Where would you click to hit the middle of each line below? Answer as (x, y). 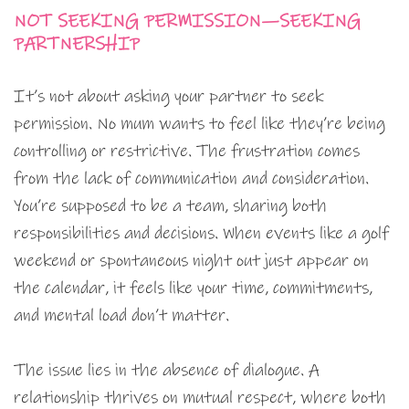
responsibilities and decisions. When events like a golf (201, 234)
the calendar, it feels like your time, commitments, (193, 288)
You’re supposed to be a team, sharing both (170, 206)
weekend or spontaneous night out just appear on (191, 261)
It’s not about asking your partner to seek (168, 97)
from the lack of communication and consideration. (191, 179)
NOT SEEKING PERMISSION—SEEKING (187, 22)
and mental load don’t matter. (121, 316)
